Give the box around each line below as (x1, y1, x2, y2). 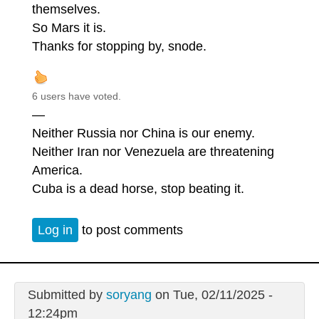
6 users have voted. (32, 90, 121, 102)
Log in (38, 223, 73, 238)
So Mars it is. (32, 20, 106, 35)
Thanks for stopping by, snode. (32, 38, 206, 53)
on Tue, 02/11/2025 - (151, 288, 273, 303)
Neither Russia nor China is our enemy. (32, 125, 255, 140)
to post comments (78, 223, 183, 238)
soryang (105, 288, 152, 303)
